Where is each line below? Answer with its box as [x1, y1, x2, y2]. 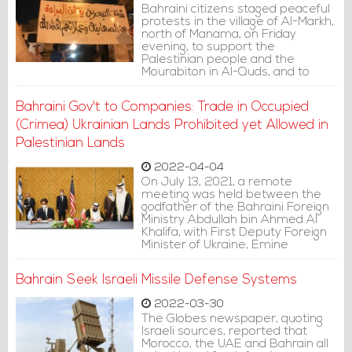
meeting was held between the [141, 189, 321, 201]
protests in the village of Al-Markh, [141, 16, 334, 28]
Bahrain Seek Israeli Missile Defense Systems [16, 273, 297, 287]
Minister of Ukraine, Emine [141, 239, 288, 251]
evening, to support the [141, 41, 275, 53]
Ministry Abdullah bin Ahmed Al [141, 214, 317, 226]
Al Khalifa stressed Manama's [141, 264, 308, 277]
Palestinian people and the [141, 53, 295, 66]
